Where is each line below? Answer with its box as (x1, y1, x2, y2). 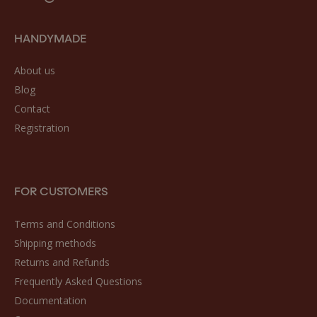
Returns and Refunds (14, 255, 110, 269)
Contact (14, 101, 50, 115)
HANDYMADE (14, 28, 86, 45)
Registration (14, 120, 69, 134)
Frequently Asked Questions (14, 274, 142, 288)
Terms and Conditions (14, 217, 115, 231)
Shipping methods (14, 236, 96, 250)
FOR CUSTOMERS (14, 182, 108, 199)
